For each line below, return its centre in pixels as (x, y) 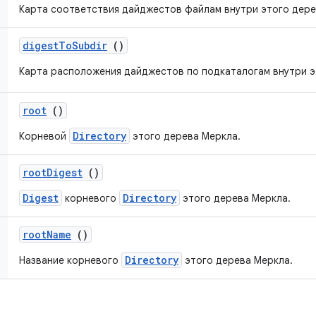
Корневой (44, 136)
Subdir (90, 45)
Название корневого (70, 260)
